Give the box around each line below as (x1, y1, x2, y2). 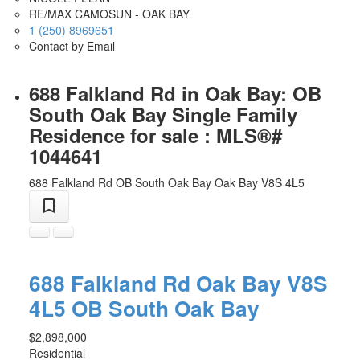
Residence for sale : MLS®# (28, 121, 282, 149)
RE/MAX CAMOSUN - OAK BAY (28, 5, 190, 22)
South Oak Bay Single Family (28, 100, 297, 128)
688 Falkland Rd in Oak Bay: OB (28, 79, 321, 107)
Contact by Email (28, 37, 115, 54)
